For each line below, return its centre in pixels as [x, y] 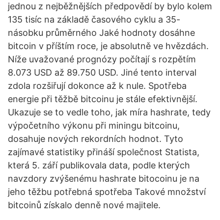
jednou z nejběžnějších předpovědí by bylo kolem [110, 6]
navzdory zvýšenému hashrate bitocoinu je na [104, 179]
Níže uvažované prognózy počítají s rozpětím [102, 59]
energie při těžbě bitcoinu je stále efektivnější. [103, 99]
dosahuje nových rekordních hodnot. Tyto [96, 139]
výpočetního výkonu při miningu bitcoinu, [94, 125]
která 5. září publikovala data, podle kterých [99, 165]
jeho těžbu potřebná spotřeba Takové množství [107, 192]
